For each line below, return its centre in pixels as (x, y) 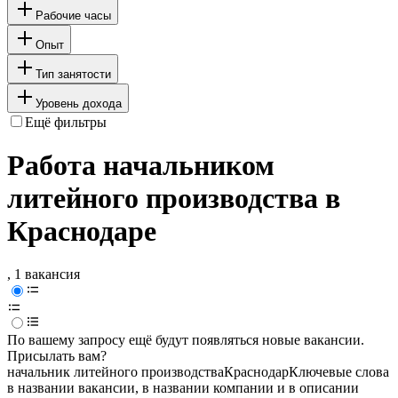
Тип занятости (73, 74)
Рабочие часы (73, 15)
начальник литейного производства (115, 372)
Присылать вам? (57, 356)
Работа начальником (141, 166)
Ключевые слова (339, 372)
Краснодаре (82, 231)
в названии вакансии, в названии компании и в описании (183, 388)
